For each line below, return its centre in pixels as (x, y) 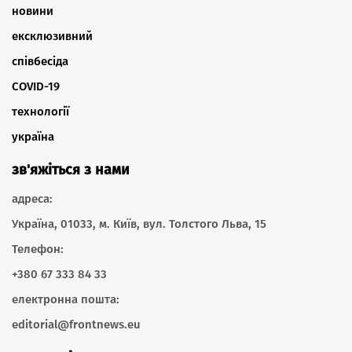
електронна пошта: (66, 299)
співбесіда (40, 61)
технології (40, 111)
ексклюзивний (52, 36)
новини (33, 11)
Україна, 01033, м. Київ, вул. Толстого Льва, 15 (139, 224)
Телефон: (38, 249)
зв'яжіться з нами (71, 169)
